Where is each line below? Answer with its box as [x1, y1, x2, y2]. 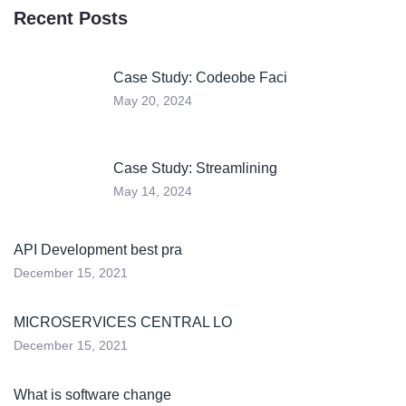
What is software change [14, 387, 171, 402]
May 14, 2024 [113, 184, 192, 198]
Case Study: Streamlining [113, 160, 277, 176]
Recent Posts [14, 8, 128, 28]
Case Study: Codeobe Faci [113, 70, 287, 85]
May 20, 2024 [113, 93, 192, 108]
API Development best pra [14, 242, 182, 257]
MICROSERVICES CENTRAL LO [14, 314, 232, 330]
